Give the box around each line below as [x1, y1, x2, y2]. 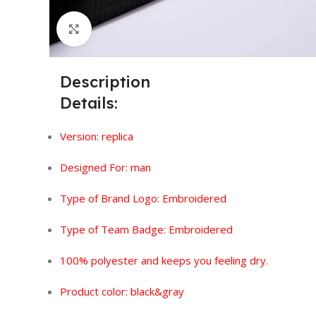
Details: [60, 93, 118, 114]
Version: [60, 129, 102, 144]
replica [102, 129, 133, 144]
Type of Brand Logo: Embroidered [60, 191, 226, 206]
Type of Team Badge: [60, 222, 169, 237]
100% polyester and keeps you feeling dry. [60, 253, 268, 268]
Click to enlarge [92, 22, 169, 35]
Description [60, 72, 150, 92]
